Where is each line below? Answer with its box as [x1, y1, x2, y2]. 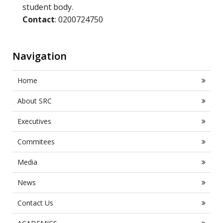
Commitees [17, 136, 55, 146]
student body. [22, 1, 73, 13]
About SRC [17, 96, 52, 106]
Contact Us [17, 198, 53, 208]
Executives [17, 116, 51, 126]
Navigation [12, 49, 67, 63]
